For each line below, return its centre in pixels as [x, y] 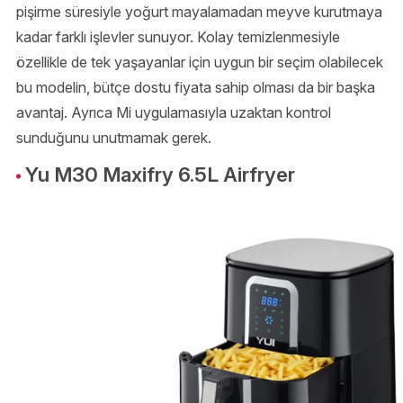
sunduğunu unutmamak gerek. [114, 138]
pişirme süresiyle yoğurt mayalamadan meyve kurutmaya [199, 12]
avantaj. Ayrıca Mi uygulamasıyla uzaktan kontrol [174, 113]
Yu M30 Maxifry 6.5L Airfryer [160, 175]
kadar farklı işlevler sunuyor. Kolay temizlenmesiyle [178, 37]
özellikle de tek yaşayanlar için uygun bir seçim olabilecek [200, 63]
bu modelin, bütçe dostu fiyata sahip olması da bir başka [196, 88]
